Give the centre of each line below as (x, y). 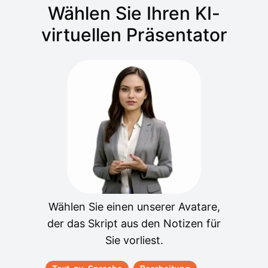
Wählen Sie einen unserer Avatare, (134, 207)
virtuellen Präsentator (134, 35)
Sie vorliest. (134, 240)
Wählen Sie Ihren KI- (134, 13)
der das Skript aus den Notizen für (134, 223)
